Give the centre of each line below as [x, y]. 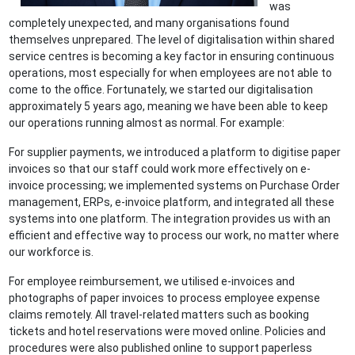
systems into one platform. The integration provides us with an [170, 219]
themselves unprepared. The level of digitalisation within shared [172, 40]
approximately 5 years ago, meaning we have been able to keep [169, 107]
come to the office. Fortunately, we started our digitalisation [161, 90]
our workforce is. [52, 252]
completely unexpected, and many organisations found [149, 23]
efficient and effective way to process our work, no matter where [174, 236]
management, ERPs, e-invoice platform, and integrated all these [172, 202]
